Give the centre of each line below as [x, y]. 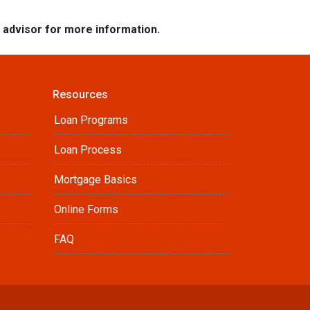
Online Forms [86, 209]
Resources [80, 94]
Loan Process [88, 150]
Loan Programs [91, 120]
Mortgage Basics [95, 180]
